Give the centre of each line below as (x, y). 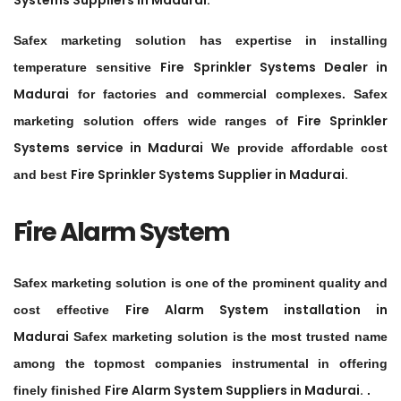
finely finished (59, 391)
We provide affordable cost (296, 148)
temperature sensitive (87, 68)
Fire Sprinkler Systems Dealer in (274, 68)
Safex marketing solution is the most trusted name (228, 337)
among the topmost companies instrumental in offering (200, 364)
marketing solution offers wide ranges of (156, 121)
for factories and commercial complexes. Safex (228, 94)
